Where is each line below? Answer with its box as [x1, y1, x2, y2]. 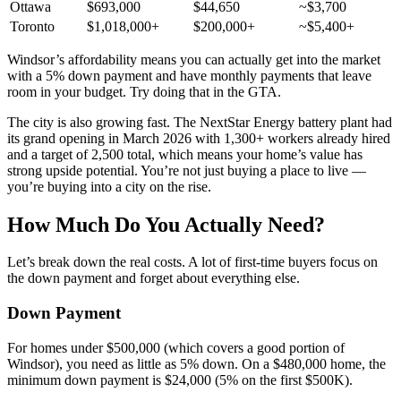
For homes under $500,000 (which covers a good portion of [7, 339, 345, 355]
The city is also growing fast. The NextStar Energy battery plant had [7, 114, 392, 130]
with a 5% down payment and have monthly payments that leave [7, 67, 371, 83]
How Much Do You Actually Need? [7, 212, 325, 236]
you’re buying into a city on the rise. [7, 178, 211, 194]
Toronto [10, 18, 55, 34]
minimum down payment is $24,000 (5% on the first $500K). [7, 371, 353, 388]
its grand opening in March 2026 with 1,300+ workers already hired [7, 130, 390, 146]
